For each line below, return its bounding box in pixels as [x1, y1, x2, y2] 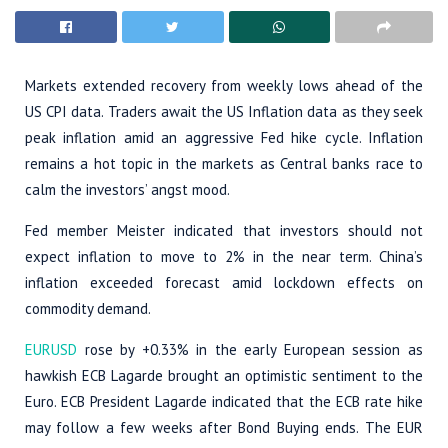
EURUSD [25, 339, 77, 359]
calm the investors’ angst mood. [25, 179, 230, 199]
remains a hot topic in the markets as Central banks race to [25, 153, 423, 173]
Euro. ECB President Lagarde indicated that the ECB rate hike [25, 391, 423, 411]
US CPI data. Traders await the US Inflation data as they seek [25, 101, 423, 121]
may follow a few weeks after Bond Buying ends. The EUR [25, 417, 423, 437]
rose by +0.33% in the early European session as [77, 339, 423, 359]
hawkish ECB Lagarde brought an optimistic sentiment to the [25, 365, 423, 385]
